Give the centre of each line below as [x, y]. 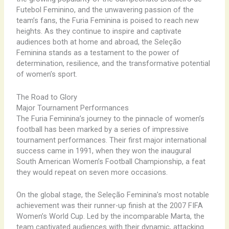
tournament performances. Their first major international [111, 140]
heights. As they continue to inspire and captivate [99, 31]
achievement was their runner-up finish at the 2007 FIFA [109, 206]
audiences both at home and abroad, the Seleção [99, 42]
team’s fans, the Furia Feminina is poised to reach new [107, 21]
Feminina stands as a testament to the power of [98, 53]
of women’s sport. [47, 74]
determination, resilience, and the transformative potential [113, 64]
